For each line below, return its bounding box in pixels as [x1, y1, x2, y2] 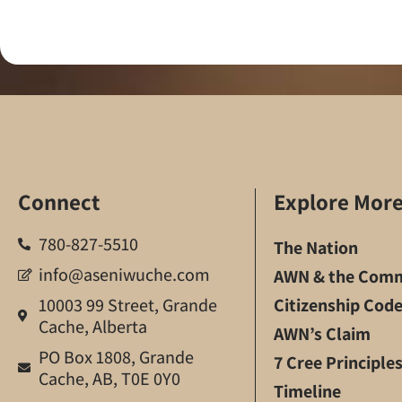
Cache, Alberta [38, 314, 147, 338]
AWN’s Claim [274, 321, 371, 345]
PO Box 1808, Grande [38, 345, 194, 369]
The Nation [274, 235, 358, 259]
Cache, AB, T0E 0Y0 [38, 366, 180, 390]
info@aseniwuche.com [38, 262, 210, 286]
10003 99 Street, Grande [38, 293, 217, 317]
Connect [18, 186, 100, 216]
